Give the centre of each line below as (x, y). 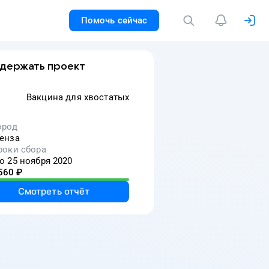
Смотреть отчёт (54, 191)
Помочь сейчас (114, 20)
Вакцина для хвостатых (78, 97)
